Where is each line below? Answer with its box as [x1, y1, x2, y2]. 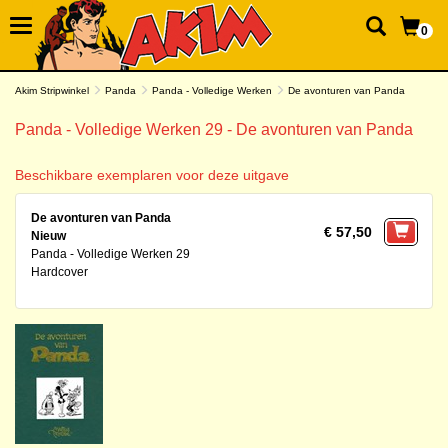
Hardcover [31, 265, 88, 279]
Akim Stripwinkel [15, 85, 89, 96]
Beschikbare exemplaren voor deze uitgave [15, 167, 289, 183]
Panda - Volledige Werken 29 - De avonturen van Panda [15, 121, 413, 138]
